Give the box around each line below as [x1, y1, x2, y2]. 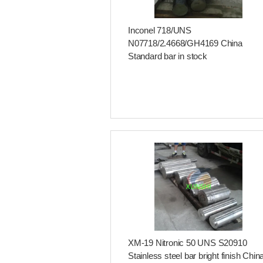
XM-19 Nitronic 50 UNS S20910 [128, 238, 247, 248]
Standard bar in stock [128, 51, 207, 61]
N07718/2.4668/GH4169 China [128, 38, 242, 48]
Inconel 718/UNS [128, 25, 192, 35]
